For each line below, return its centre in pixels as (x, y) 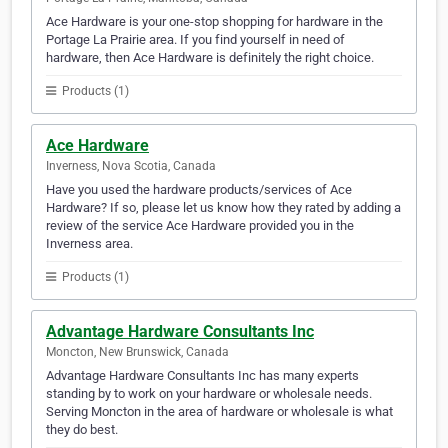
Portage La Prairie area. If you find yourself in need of (195, 40)
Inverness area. (89, 244)
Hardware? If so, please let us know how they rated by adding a (223, 208)
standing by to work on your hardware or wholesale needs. (209, 394)
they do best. (82, 430)
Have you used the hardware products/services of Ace (199, 190)
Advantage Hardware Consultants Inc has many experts (202, 376)
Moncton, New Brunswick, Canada (137, 352)
